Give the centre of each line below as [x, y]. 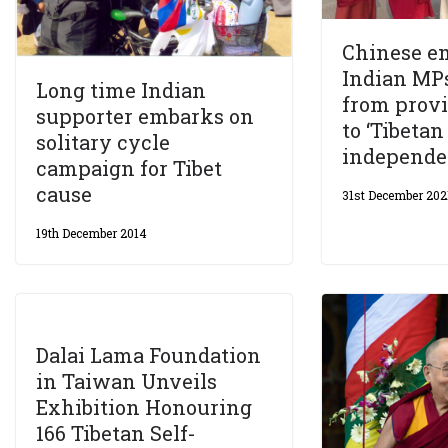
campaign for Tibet [129, 167]
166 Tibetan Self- [116, 432]
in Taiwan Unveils [126, 380]
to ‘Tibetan [393, 130]
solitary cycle [103, 141]
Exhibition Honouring [144, 406]
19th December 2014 [91, 232]
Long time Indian [121, 89]
